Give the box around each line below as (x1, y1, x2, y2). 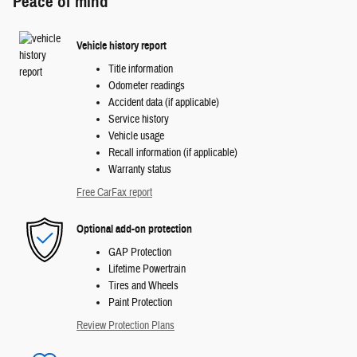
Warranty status (108, 162, 171, 177)
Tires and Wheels (108, 278, 178, 293)
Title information (108, 61, 173, 76)
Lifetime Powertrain (108, 261, 186, 277)
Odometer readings (108, 78, 185, 93)
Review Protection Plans (76, 318, 175, 333)
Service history (108, 112, 169, 127)
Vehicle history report (76, 39, 167, 53)
